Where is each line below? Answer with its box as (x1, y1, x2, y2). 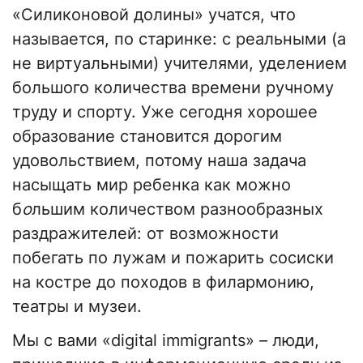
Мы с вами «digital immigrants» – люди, (12, 331, 319, 351)
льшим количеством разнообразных (32, 199, 323, 220)
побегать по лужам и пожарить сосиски (12, 248, 334, 268)
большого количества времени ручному (12, 78, 334, 98)
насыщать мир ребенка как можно (12, 175, 291, 195)
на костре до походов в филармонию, (12, 272, 314, 293)
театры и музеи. (12, 297, 142, 317)
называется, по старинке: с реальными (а (12, 29, 346, 49)
